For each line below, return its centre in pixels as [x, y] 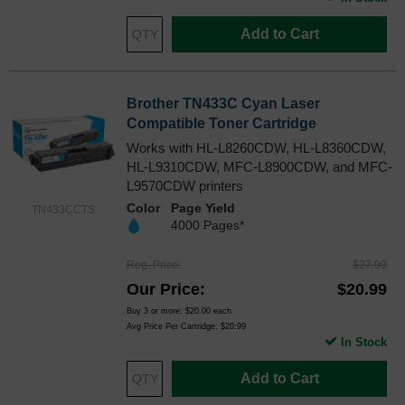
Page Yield [203, 208]
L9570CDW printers [185, 186]
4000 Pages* [207, 226]
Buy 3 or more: [156, 311]
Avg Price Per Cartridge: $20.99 [186, 326]
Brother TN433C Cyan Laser [223, 104]
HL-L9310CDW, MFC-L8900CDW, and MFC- [259, 167]
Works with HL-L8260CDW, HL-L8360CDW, [256, 148]
